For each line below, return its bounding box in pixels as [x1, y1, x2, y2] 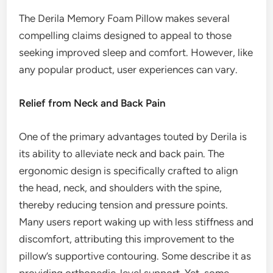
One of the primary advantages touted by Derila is [19, 130, 247, 143]
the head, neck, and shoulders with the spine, [19, 182, 222, 194]
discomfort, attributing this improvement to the [19, 233, 235, 246]
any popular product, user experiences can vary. [19, 63, 238, 76]
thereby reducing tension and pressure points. [19, 199, 229, 211]
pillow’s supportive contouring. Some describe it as [19, 250, 252, 263]
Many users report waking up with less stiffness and [19, 216, 254, 229]
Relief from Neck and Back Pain [19, 97, 166, 110]
